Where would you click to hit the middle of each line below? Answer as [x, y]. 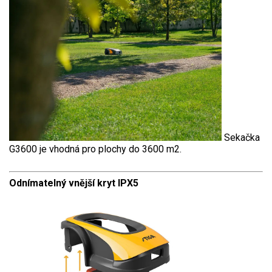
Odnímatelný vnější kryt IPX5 [74, 183]
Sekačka [241, 138]
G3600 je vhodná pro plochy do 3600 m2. [97, 149]
